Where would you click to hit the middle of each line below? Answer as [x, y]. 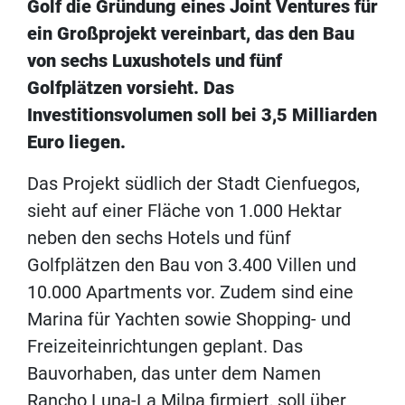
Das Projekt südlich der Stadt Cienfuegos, [193, 184]
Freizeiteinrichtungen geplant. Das [165, 347]
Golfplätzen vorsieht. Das [131, 88]
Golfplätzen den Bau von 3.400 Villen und [192, 265]
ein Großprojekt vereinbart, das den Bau [191, 34]
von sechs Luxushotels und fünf [155, 61]
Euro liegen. [81, 142]
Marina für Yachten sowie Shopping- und [189, 320]
